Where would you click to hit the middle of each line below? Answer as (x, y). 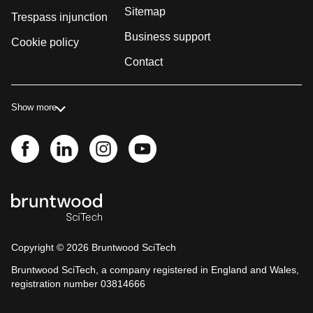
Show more (34, 107)
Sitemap (145, 12)
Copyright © (39, 247)
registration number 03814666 (78, 284)
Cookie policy (45, 42)
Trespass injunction (59, 17)
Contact (144, 62)
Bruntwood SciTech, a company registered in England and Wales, (155, 270)
